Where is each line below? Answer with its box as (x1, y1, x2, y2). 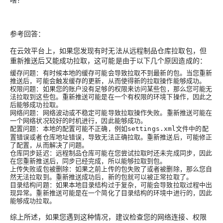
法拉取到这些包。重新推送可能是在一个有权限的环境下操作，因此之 (10, 91, 213, 101)
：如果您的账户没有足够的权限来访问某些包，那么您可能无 (36, 83, 213, 93)
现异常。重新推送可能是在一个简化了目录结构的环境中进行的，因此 (10, 187, 213, 197)
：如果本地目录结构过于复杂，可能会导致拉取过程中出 (49, 179, 213, 189)
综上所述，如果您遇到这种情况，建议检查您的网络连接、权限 (10, 211, 207, 222)
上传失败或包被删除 (10, 163, 69, 173)
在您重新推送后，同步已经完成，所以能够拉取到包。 (10, 155, 167, 165)
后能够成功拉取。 (10, 99, 62, 109)
